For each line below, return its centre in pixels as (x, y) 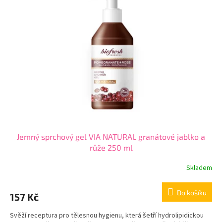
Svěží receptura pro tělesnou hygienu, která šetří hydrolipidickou (107, 216)
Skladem (199, 168)
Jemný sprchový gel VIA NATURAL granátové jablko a (111, 137)
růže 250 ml (111, 148)
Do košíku (192, 193)
